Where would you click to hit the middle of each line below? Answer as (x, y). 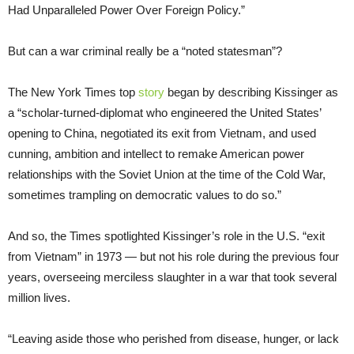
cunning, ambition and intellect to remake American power (156, 153)
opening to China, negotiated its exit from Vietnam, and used (162, 133)
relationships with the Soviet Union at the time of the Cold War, (167, 174)
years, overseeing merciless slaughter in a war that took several (172, 277)
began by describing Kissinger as (251, 92)
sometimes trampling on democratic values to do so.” (145, 194)
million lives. (39, 297)
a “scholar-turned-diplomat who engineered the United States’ (164, 112)
